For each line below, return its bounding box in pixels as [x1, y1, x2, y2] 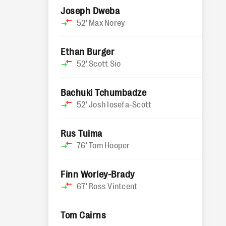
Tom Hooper [89, 140, 130, 150]
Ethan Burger [61, 45, 115, 56]
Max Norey [89, 17, 125, 27]
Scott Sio [89, 58, 121, 68]
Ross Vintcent [89, 181, 138, 191]
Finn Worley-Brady [61, 168, 135, 179]
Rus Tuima [61, 127, 102, 138]
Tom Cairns [61, 209, 106, 220]
